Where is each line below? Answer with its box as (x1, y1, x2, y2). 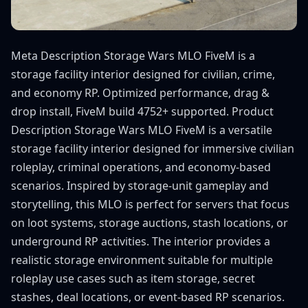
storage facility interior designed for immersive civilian (11, 141, 294, 156)
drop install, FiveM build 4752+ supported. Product (11, 104, 274, 119)
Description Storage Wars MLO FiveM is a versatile (11, 122, 272, 137)
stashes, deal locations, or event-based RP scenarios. (11, 289, 285, 305)
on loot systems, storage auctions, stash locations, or (11, 215, 288, 230)
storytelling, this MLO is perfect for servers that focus (11, 197, 289, 212)
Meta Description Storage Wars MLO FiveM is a (11, 48, 255, 63)
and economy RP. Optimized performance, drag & (11, 85, 269, 100)
